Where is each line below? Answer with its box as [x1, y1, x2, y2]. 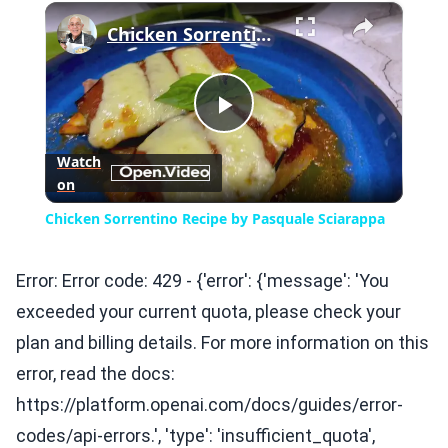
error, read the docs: [16, 363, 175, 385]
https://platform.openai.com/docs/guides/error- [16, 394, 403, 416]
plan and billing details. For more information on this [16, 332, 429, 354]
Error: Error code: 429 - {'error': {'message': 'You [16, 270, 389, 292]
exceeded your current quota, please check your [16, 301, 401, 323]
